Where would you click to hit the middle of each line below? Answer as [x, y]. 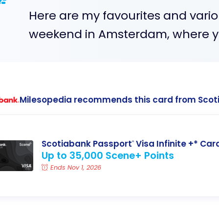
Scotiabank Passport [87, 144]
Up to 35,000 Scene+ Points [108, 156]
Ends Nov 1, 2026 [76, 168]
